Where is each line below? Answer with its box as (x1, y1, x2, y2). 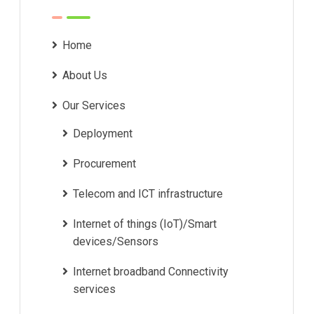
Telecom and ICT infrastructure (73, 186, 223, 200)
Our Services (62, 98, 125, 112)
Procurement (73, 156, 136, 170)
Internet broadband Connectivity (73, 264, 228, 278)
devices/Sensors (73, 234, 158, 248)
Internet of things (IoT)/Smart (73, 217, 217, 231)
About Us (62, 68, 107, 82)
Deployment (73, 126, 132, 140)
